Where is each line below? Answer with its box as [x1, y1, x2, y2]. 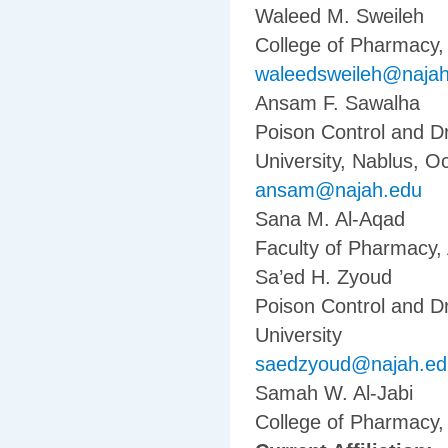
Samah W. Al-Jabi [255, 382, 413, 405]
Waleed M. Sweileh [255, 5, 424, 28]
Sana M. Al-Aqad [255, 208, 405, 231]
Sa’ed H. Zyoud [255, 266, 392, 289]
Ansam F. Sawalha [255, 92, 420, 115]
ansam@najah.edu [255, 179, 422, 202]
